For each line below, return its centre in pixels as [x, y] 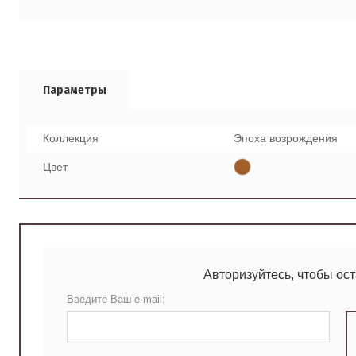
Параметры [75, 91]
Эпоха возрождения [285, 139]
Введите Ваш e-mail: [116, 300]
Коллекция [71, 139]
